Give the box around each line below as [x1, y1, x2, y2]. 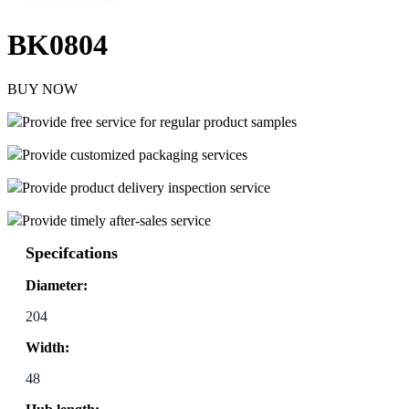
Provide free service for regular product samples [22, 114, 297, 131]
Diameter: [26, 278, 88, 294]
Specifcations [26, 244, 118, 263]
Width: [26, 340, 69, 356]
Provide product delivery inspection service [22, 180, 270, 196]
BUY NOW [7, 81, 78, 98]
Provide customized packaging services [22, 147, 247, 163]
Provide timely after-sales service [22, 213, 211, 229]
